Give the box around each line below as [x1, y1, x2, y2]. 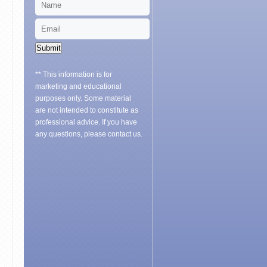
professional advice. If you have [35, 118, 137, 127]
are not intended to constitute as [35, 106, 138, 115]
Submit [36, 44, 61, 53]
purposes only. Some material [35, 94, 131, 103]
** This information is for [35, 70, 112, 79]
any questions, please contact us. [35, 130, 142, 139]
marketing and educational [35, 82, 122, 91]
